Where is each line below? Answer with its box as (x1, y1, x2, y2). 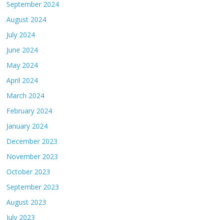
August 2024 (6, 15, 47, 25)
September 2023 (6, 182, 59, 192)
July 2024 (6, 30, 35, 40)
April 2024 (6, 76, 38, 85)
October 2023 (6, 167, 51, 177)
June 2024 (6, 45, 38, 55)
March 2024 (6, 91, 45, 101)
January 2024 (6, 121, 48, 131)
